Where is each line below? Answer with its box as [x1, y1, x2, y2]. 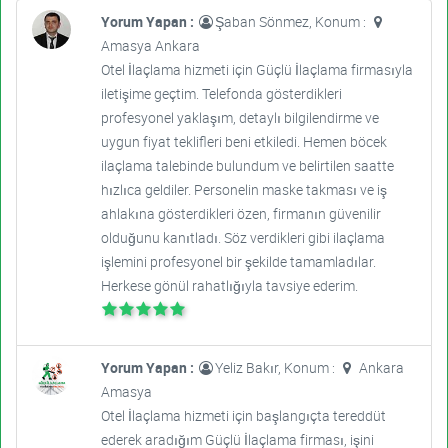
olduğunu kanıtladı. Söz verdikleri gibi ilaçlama [100, 228, 385, 248]
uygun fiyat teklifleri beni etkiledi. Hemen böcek [100, 132, 387, 152]
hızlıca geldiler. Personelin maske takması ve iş [100, 180, 387, 200]
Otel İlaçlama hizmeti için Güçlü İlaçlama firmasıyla [100, 60, 413, 80]
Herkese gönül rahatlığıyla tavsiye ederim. [100, 276, 358, 296]
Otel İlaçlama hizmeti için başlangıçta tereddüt [100, 406, 386, 426]
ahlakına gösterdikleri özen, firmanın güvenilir [100, 204, 381, 224]
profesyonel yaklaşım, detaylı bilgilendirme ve [100, 108, 379, 128]
